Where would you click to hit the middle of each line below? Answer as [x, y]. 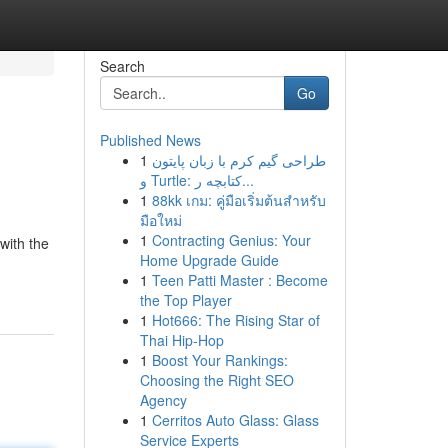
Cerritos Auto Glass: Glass [235, 420]
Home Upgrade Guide [209, 260]
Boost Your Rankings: [219, 360]
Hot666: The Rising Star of [235, 320]
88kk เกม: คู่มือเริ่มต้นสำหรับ [238, 200]
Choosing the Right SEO [216, 380]
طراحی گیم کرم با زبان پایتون [238, 160]
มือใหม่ [160, 220]
